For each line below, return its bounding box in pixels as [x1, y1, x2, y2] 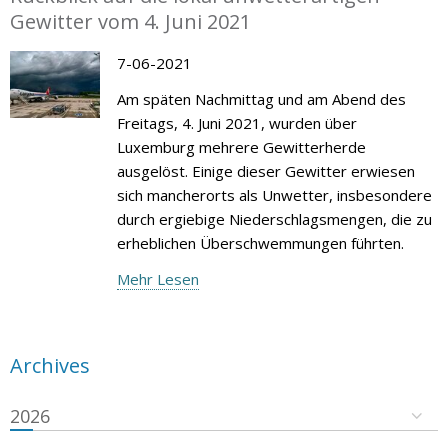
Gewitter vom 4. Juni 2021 [10, 7, 251, 35]
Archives [10, 351, 90, 379]
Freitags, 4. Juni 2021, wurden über [116, 112, 357, 133]
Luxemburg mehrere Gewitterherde [116, 136, 366, 157]
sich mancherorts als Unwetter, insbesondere [116, 184, 432, 205]
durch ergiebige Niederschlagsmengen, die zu [116, 208, 432, 229]
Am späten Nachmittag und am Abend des [116, 88, 406, 109]
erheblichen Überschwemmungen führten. [116, 232, 404, 253]
